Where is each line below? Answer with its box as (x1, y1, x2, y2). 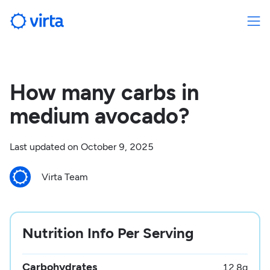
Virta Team (41, 171, 88, 183)
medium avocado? (9, 103, 189, 129)
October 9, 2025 (80, 141, 154, 152)
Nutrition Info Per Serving (22, 224, 194, 242)
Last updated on (9, 141, 81, 152)
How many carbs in (9, 80, 199, 105)
